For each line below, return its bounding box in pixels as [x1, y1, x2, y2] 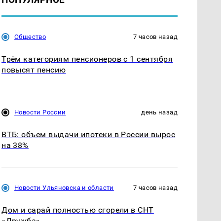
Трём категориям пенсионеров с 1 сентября [1, 54, 173, 64]
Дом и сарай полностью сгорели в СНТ [1, 205, 154, 215]
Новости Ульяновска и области [14, 184, 114, 192]
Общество [14, 33, 46, 40]
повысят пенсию [1, 65, 66, 74]
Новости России [14, 108, 66, 116]
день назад [141, 108, 178, 116]
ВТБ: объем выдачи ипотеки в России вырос [1, 129, 176, 139]
